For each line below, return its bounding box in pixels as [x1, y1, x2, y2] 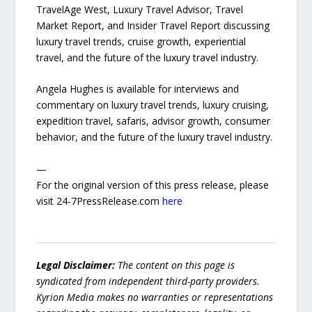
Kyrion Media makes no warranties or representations [36, 290, 274, 304]
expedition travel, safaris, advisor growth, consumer [36, 114, 271, 128]
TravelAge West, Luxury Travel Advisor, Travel [36, 2, 244, 16]
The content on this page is [115, 258, 235, 272]
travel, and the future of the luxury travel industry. [36, 50, 259, 64]
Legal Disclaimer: [36, 258, 116, 272]
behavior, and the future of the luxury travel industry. [36, 130, 273, 144]
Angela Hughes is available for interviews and [36, 82, 240, 96]
